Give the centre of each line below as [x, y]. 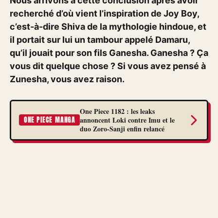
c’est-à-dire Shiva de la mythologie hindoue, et [108, 27]
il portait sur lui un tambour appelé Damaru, [100, 40]
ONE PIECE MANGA [50, 120]
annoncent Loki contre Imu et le [127, 120]
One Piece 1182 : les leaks [118, 111]
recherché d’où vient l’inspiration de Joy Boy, [104, 13]
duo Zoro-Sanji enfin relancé [122, 128]
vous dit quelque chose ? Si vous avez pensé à [108, 66]
